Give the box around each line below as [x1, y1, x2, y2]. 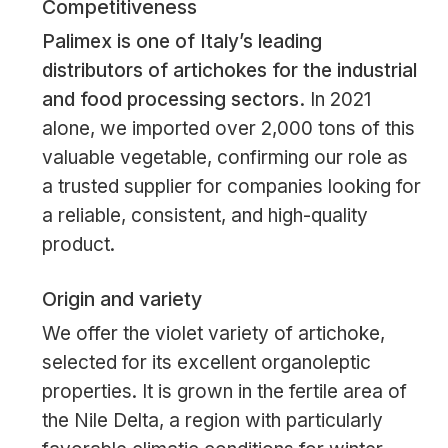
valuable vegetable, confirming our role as [41, 145, 408, 169]
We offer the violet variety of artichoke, [41, 322, 385, 346]
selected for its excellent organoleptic [41, 351, 371, 375]
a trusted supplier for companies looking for [41, 174, 421, 198]
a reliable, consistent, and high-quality [41, 203, 368, 227]
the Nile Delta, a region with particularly [41, 409, 383, 433]
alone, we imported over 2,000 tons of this [41, 116, 415, 140]
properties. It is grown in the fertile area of [41, 380, 407, 404]
